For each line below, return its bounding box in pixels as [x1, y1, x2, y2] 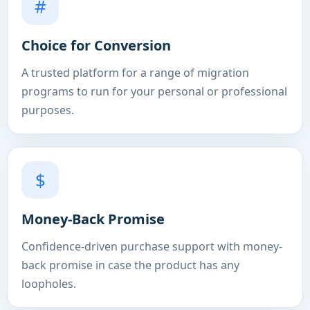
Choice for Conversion [21, 36, 171, 55]
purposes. [21, 102, 74, 118]
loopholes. [21, 276, 76, 291]
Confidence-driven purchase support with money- [21, 239, 282, 254]
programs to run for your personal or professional [21, 84, 287, 99]
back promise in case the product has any [21, 257, 239, 273]
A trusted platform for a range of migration [21, 65, 249, 80]
